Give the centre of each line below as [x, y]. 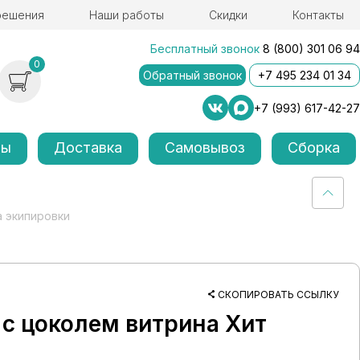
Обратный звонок [192, 75]
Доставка [88, 147]
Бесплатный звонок [205, 49]
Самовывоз [205, 147]
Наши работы [126, 15]
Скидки [228, 15]
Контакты [318, 15]
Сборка [313, 147]
